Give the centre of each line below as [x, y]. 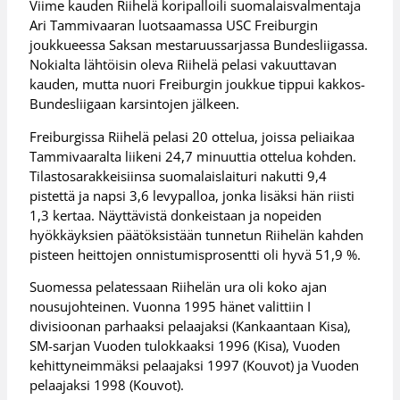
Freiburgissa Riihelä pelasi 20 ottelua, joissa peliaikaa [192, 136]
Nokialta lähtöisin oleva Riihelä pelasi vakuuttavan [183, 64]
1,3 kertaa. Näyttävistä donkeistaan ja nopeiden [176, 215]
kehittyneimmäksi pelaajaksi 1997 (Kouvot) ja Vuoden [195, 366]
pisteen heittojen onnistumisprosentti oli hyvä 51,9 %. [196, 254]
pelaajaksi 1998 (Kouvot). [107, 385]
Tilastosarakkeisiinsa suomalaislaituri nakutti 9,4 [179, 175]
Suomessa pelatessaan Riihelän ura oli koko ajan [179, 287]
